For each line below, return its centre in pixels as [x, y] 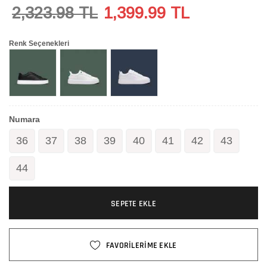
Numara [24, 119]
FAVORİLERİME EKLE [141, 245]
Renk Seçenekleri [39, 43]
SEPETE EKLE [133, 204]
